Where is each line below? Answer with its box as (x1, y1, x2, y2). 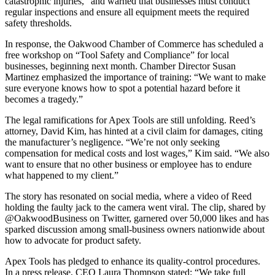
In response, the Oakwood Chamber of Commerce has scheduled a (5, 38, 263, 49)
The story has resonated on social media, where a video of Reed (5, 190, 252, 201)
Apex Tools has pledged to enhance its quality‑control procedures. (5, 255, 260, 266)
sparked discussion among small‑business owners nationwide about (5, 223, 265, 234)
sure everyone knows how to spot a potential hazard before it (5, 82, 240, 93)
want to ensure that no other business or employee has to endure (5, 158, 252, 169)
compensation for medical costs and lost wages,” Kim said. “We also (5, 147, 269, 158)
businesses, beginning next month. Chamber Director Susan (5, 60, 236, 71)
